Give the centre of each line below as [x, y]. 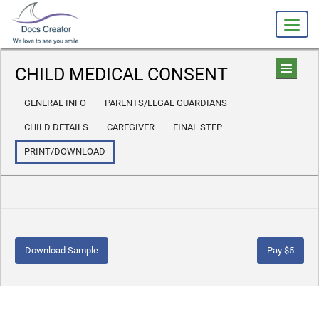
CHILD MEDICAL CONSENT [121, 74]
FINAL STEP [198, 127]
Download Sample [62, 250]
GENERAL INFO [55, 103]
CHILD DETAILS [56, 127]
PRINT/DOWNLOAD [65, 151]
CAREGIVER [131, 127]
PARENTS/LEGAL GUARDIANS [166, 103]
